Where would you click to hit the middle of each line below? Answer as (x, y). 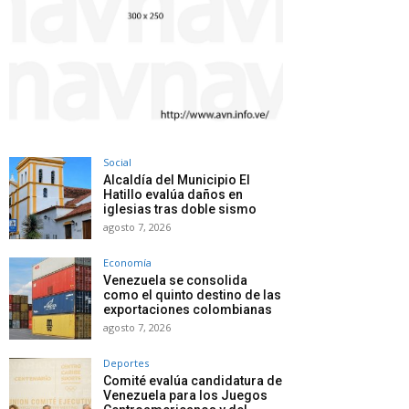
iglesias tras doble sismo (180, 209)
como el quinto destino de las (192, 294)
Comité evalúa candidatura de (193, 380)
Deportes (126, 362)
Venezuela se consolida (175, 280)
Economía (127, 262)
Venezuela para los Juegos (185, 395)
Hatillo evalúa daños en (173, 194)
